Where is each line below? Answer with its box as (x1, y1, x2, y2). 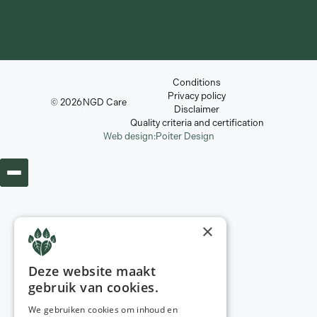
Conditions (173, 76, 221, 88)
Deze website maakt (28, 263, 156, 279)
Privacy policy (168, 90, 226, 101)
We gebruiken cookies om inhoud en (28, 304, 178, 316)
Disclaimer (174, 103, 219, 115)
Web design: (103, 130, 156, 142)
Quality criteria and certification (129, 117, 264, 128)
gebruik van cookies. (28, 279, 158, 296)
